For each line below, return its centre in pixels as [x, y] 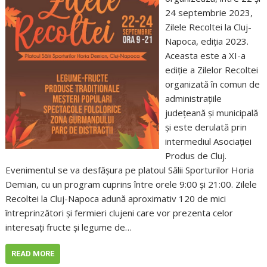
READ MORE [33, 253]
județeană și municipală [211, 112]
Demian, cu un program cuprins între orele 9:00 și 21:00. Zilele [131, 184]
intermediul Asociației [208, 141]
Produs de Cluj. [195, 155]
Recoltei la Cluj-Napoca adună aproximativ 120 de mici [116, 198]
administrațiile [193, 98]
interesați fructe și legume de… [69, 227]
